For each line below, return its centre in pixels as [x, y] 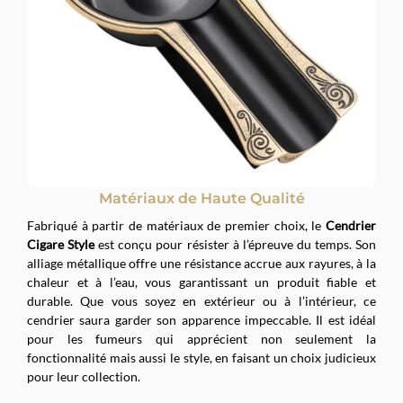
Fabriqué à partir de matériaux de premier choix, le [176, 226]
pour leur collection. [84, 377]
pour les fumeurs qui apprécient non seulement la [201, 339]
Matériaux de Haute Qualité [201, 198]
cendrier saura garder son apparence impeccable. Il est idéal [201, 320]
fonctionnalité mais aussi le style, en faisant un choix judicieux [201, 358]
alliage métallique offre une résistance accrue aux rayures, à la [201, 264]
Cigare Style [61, 245]
